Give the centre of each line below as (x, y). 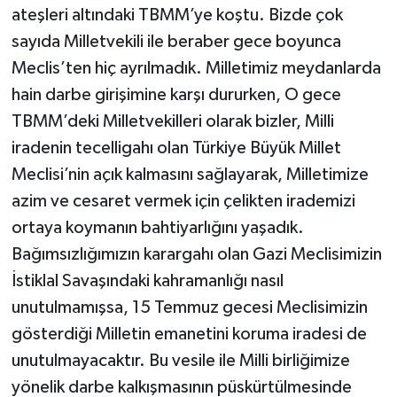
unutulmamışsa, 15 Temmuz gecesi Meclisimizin (189, 307)
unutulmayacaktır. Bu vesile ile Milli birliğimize (180, 360)
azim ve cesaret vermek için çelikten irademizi (183, 201)
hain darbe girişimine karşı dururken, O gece (176, 94)
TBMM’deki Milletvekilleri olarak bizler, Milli (172, 121)
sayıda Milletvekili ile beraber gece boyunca (176, 41)
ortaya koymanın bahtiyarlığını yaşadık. (157, 227)
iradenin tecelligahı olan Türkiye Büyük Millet (176, 148)
